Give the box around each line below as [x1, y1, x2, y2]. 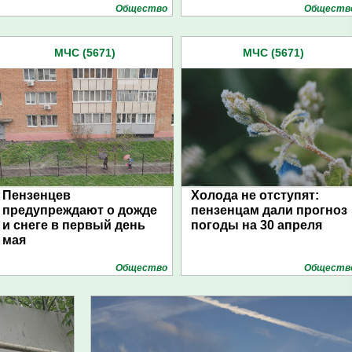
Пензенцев [2, 189, 71, 202]
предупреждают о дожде [2, 203, 157, 217]
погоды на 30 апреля [191, 218, 322, 232]
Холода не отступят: [191, 189, 319, 202]
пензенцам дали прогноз [191, 203, 347, 217]
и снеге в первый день [2, 218, 145, 232]
